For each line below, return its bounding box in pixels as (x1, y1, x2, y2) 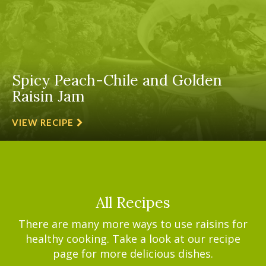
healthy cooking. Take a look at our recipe (26, 232, 240, 246)
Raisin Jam (12, 87, 84, 106)
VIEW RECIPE (12, 117, 74, 128)
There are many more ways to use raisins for (18, 217, 248, 231)
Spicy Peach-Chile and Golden (12, 71, 222, 90)
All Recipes (96, 193, 170, 212)
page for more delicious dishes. (53, 246, 213, 261)
